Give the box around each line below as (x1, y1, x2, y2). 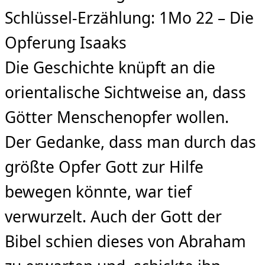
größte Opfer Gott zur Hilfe (5, 156, 203, 177)
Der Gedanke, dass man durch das (5, 131, 256, 153)
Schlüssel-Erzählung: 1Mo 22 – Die (5, 7, 254, 28)
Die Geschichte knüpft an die (5, 56, 215, 78)
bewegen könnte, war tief (5, 180, 192, 202)
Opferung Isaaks (5, 31, 127, 53)
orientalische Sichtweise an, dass (5, 81, 246, 103)
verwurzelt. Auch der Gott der (5, 205, 222, 227)
